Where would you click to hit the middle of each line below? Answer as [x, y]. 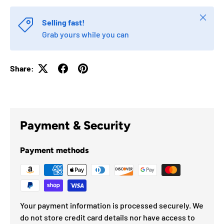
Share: [22, 68]
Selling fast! [63, 22]
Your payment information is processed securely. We [112, 205]
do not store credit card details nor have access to [107, 217]
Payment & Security [75, 125]
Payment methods [54, 150]
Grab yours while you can [85, 34]
